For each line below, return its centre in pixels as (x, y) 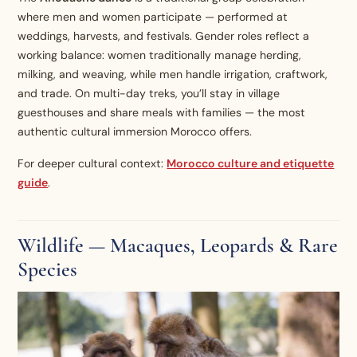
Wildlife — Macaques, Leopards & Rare (178, 245)
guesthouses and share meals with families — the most (162, 113)
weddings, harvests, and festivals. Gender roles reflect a (164, 36)
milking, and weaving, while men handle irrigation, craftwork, (173, 75)
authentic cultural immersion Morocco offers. (135, 132)
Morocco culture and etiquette (251, 164)
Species (48, 269)
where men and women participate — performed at (153, 17)
